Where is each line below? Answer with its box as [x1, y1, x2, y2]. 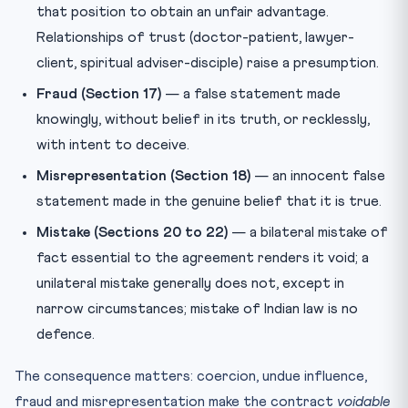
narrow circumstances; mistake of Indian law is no [36, 301, 358, 316]
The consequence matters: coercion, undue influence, [15, 368, 367, 383]
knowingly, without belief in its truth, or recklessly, [36, 111, 370, 127]
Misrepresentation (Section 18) [36, 168, 250, 183]
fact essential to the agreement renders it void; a [36, 250, 369, 265]
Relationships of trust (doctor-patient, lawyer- [36, 29, 354, 45]
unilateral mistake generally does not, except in [36, 275, 344, 291]
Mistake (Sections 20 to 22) [36, 224, 228, 240]
